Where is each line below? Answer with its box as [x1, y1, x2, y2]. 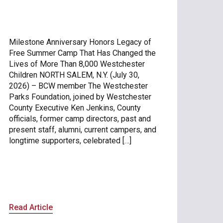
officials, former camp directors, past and [8, 113, 151, 123]
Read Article [8, 202, 53, 212]
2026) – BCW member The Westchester [8, 81, 148, 91]
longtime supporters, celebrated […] [8, 135, 131, 145]
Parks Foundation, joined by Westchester [8, 92, 151, 102]
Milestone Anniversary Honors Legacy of [8, 37, 151, 47]
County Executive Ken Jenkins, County [8, 103, 141, 112]
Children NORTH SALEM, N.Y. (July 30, [8, 70, 139, 80]
